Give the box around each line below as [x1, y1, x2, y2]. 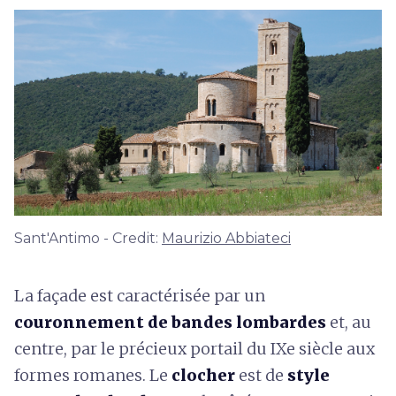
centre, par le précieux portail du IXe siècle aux [14, 338, 375, 359]
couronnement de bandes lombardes [14, 311, 326, 332]
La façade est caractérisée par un [14, 285, 265, 306]
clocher [171, 364, 239, 385]
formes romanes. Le [14, 364, 171, 385]
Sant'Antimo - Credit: [14, 229, 162, 247]
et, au [326, 311, 371, 332]
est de [239, 364, 287, 385]
